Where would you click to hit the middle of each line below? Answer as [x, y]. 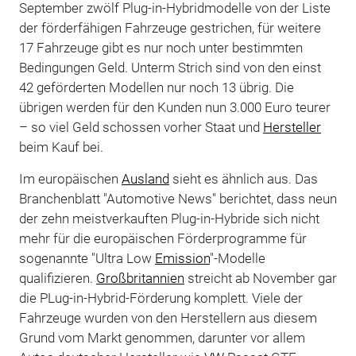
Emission [182, 258]
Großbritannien [140, 278]
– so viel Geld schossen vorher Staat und [141, 127]
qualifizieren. [57, 278]
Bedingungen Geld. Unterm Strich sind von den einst [170, 67]
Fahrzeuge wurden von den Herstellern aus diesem [168, 317]
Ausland [145, 178]
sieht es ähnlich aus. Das [243, 178]
